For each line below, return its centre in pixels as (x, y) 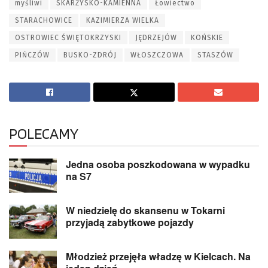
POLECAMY (44, 134)
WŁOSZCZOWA (157, 55)
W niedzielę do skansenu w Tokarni (145, 211)
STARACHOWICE (44, 21)
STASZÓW (215, 55)
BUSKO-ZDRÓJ (90, 55)
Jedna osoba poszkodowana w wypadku (158, 165)
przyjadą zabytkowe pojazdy (130, 223)
